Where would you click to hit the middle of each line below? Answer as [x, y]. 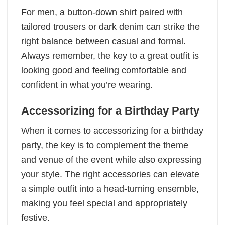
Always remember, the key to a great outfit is [110, 55]
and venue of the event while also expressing [111, 159]
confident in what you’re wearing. [87, 85]
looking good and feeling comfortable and [104, 70]
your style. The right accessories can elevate [110, 174]
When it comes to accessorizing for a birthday [112, 130]
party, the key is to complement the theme [105, 145]
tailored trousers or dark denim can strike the [110, 26]
